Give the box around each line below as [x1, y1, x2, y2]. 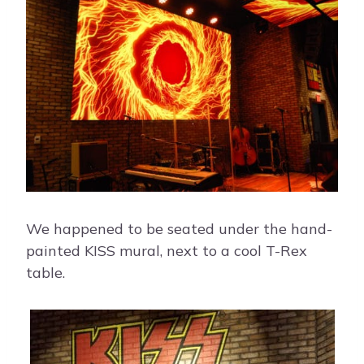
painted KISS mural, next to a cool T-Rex [26, 240, 307, 260]
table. [26, 262, 65, 282]
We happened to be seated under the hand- [26, 219, 332, 238]
